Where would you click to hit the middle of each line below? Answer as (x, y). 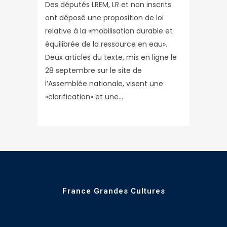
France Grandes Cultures (113, 191)
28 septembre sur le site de (93, 70)
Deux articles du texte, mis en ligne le (111, 57)
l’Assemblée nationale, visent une (104, 83)
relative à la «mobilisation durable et (109, 31)
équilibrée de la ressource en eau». (106, 44)
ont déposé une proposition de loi (104, 17)
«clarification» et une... (84, 97)
